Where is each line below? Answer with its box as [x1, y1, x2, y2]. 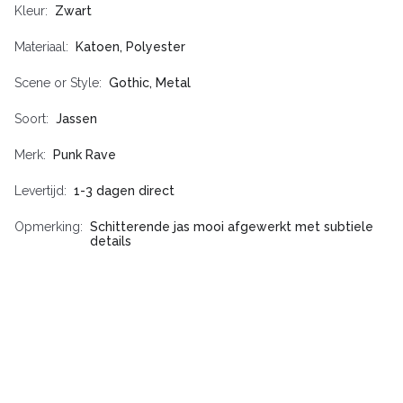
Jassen [56, 112, 97, 127]
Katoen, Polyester [76, 40, 185, 55]
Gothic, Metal [109, 76, 191, 91]
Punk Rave [53, 148, 116, 163]
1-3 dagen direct [74, 184, 175, 199]
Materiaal [14, 40, 66, 55]
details [90, 234, 131, 249]
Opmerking [14, 219, 80, 235]
